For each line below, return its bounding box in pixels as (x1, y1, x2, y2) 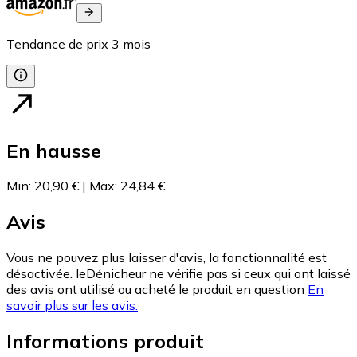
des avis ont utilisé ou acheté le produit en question (6, 281, 304, 298)
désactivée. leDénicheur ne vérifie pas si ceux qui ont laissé (6, 265, 351, 282)
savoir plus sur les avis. (6, 297, 138, 314)
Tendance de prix (6, 35, 108, 52)
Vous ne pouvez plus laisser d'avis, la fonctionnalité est (6, 249, 327, 266)
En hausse (6, 138, 101, 163)
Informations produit (6, 329, 204, 354)
